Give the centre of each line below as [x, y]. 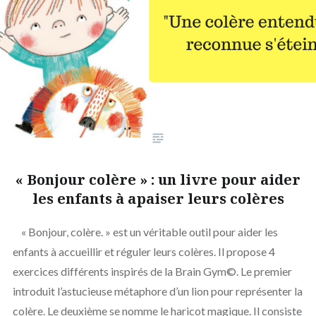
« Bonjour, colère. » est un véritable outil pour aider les [145, 232]
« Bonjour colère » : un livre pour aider [158, 180]
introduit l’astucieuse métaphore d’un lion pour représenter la [157, 291]
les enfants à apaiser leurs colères [158, 199]
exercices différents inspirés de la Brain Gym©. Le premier [152, 272]
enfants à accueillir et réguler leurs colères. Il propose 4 [144, 252]
